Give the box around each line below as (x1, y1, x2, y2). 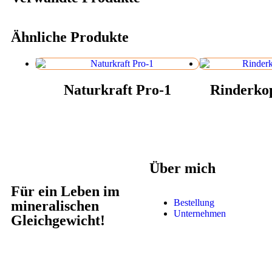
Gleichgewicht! (11, 212, 105, 228)
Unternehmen (174, 208, 226, 219)
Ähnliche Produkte (11, 29, 129, 45)
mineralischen (11, 197, 99, 214)
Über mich (149, 160, 216, 176)
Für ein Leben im (11, 183, 120, 199)
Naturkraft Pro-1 (63, 81, 171, 98)
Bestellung (174, 197, 214, 208)
